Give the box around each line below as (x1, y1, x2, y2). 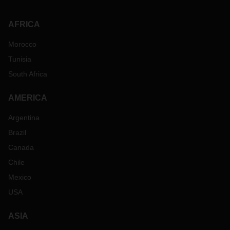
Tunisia (8, 55, 31, 64)
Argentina (8, 113, 40, 122)
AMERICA (8, 93, 47, 103)
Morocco (8, 40, 36, 49)
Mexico (8, 173, 31, 182)
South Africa (8, 70, 47, 79)
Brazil (8, 128, 26, 137)
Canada (8, 143, 34, 152)
